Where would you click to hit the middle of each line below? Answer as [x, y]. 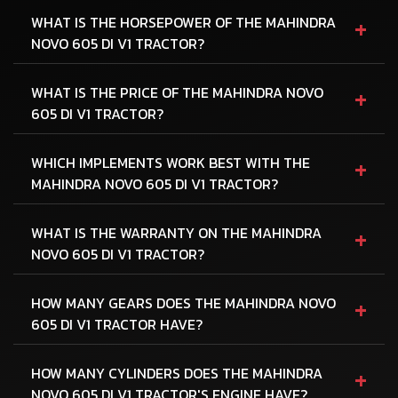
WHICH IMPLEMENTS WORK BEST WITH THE [171, 162]
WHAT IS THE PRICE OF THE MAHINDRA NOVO [177, 92]
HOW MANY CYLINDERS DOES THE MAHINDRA [177, 373]
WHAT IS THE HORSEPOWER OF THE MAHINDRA [183, 22]
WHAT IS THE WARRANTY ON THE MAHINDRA [176, 232]
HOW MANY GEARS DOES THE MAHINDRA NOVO [183, 302]
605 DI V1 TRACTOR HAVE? [117, 324]
